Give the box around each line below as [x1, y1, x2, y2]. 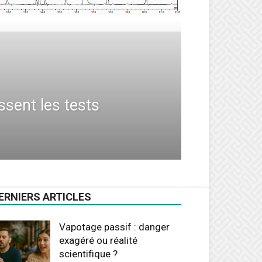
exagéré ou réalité [59, 235, 137, 246]
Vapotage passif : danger [59, 221, 170, 233]
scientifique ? [59, 248, 118, 260]
